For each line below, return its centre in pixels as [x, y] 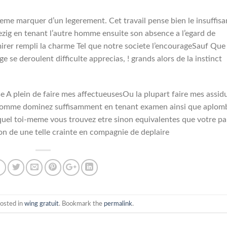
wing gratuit [41, 203]
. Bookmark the [81, 203]
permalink [118, 203]
